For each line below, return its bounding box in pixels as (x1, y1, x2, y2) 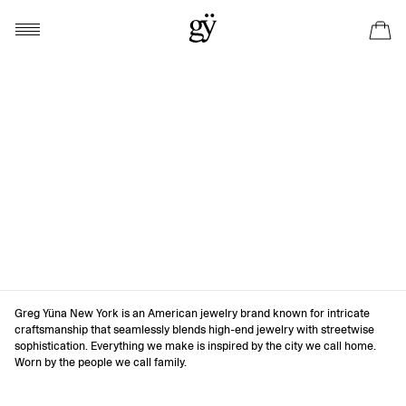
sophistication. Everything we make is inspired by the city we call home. (14, 338, 376, 353)
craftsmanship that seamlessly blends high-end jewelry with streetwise (14, 322, 374, 337)
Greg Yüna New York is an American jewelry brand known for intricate (14, 305, 370, 321)
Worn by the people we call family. (14, 354, 187, 370)
